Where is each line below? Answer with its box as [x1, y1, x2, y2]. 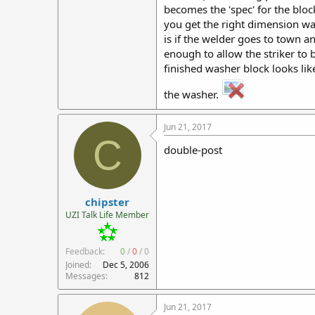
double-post [164, 143, 222, 157]
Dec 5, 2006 [103, 258, 149, 271]
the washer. [164, 87, 221, 101]
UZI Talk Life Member [65, 208, 149, 221]
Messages [65, 269, 105, 282]
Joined [65, 258, 89, 271]
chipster [85, 194, 129, 209]
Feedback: [65, 245, 105, 257]
